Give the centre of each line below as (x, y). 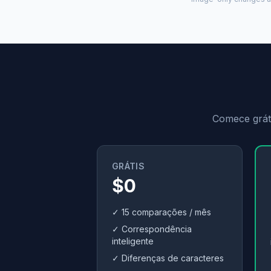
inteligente (133, 241)
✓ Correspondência (152, 229)
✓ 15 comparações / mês (162, 212)
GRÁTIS (129, 166)
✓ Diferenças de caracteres (168, 258)
